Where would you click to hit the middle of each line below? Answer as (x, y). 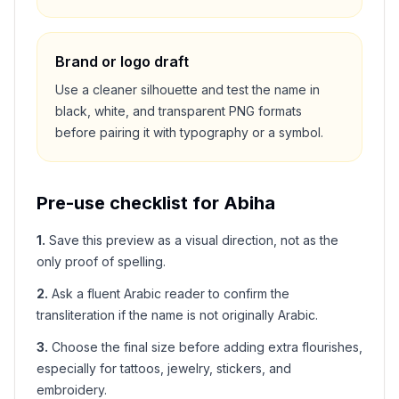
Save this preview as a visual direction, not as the (194, 240)
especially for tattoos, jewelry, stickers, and (164, 368)
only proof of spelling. (101, 261)
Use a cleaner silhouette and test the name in (187, 90)
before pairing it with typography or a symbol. (189, 132)
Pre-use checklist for (130, 203)
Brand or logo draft (122, 61)
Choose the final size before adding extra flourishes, (207, 347)
